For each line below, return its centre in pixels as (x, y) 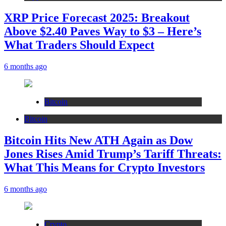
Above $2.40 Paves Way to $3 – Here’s (103, 31)
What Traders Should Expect (79, 45)
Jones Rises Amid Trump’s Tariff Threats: (113, 154)
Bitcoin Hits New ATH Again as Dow (98, 140)
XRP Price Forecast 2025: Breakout (97, 17)
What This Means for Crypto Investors (104, 167)
